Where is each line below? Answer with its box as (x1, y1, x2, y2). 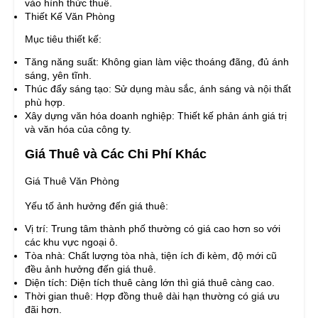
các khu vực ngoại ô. (25, 236, 118, 248)
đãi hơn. (25, 304, 62, 316)
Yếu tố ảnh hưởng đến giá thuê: (25, 200, 168, 212)
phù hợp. (25, 97, 65, 109)
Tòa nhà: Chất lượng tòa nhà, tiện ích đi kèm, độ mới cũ (25, 250, 277, 262)
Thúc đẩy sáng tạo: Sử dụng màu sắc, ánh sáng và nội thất (25, 83, 291, 95)
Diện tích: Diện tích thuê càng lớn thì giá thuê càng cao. (25, 277, 275, 289)
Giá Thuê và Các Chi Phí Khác (25, 147, 207, 162)
